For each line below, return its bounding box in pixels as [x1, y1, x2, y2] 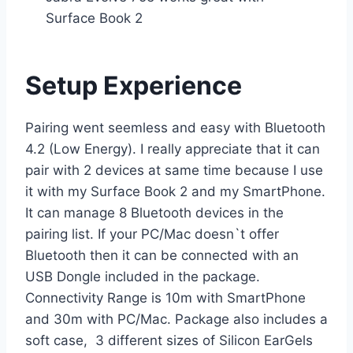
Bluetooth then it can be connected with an [25, 247, 299, 264]
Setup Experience [25, 70, 242, 102]
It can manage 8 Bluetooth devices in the [25, 205, 284, 221]
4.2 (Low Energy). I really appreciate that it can [25, 141, 320, 158]
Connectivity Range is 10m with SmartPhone [25, 290, 306, 307]
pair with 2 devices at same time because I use [25, 162, 323, 179]
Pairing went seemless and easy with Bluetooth [25, 120, 325, 136]
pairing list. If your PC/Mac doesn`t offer [25, 226, 279, 243]
